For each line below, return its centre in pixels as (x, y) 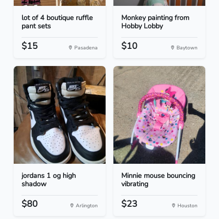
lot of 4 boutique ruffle (57, 18)
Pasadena (85, 48)
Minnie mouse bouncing (158, 176)
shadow (34, 184)
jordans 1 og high (49, 176)
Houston (187, 206)
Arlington (86, 206)
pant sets (36, 26)
